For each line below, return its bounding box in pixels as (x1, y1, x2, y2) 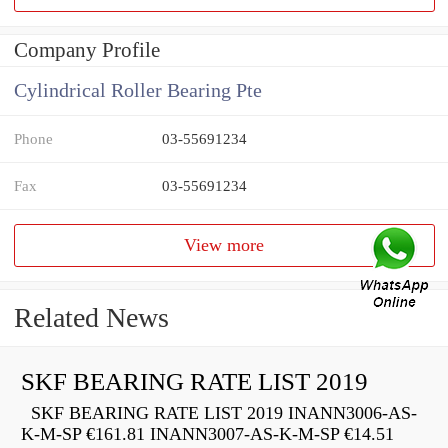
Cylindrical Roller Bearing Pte (14, 80, 262, 102)
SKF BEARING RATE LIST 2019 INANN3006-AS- (21, 403, 417, 424)
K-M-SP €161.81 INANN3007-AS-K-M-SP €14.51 (21, 424, 394, 445)
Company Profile (14, 38, 160, 63)
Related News (14, 302, 169, 334)
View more (184, 235, 265, 256)
